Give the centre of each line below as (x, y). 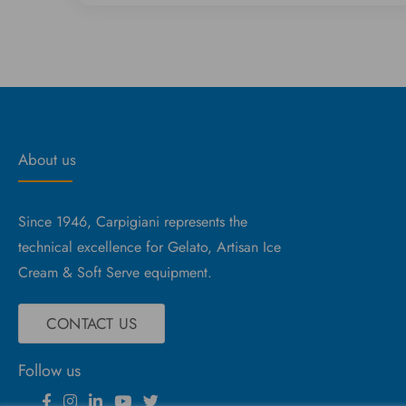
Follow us (49, 370)
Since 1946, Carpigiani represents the (133, 221)
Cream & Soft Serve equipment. (115, 272)
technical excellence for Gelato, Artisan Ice (150, 246)
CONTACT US (92, 323)
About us (47, 159)
